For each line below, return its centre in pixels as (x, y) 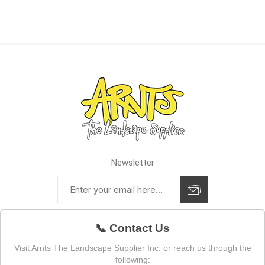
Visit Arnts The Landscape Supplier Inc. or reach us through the (132, 248)
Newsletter (132, 163)
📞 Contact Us (132, 228)
